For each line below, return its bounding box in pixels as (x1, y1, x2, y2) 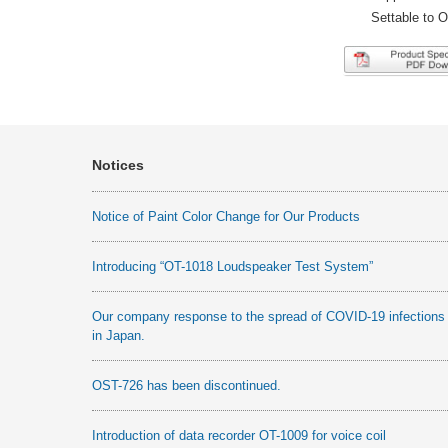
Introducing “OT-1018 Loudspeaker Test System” (92, 259, 373, 275)
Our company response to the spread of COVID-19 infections (92, 309, 445, 325)
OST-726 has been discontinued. (92, 378, 281, 394)
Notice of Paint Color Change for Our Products (92, 209, 360, 225)
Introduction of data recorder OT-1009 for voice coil (92, 428, 386, 444)
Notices (92, 157, 144, 174)
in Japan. (92, 328, 145, 344)
